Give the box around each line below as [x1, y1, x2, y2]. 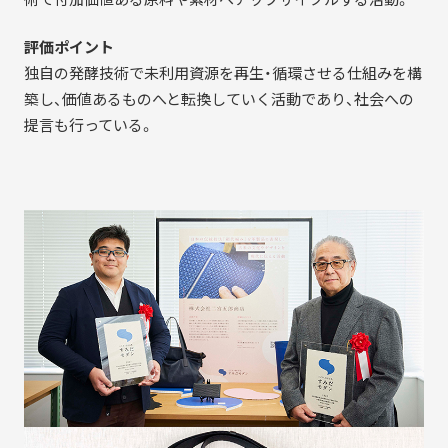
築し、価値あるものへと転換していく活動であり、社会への [23, 88, 414, 111]
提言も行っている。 [23, 114, 154, 137]
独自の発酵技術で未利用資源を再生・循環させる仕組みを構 [23, 62, 422, 85]
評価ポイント [23, 36, 114, 59]
